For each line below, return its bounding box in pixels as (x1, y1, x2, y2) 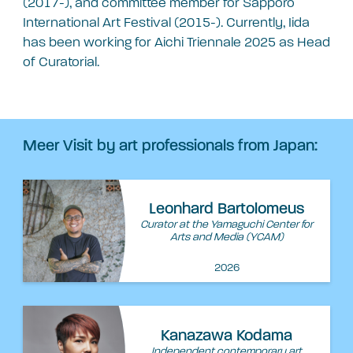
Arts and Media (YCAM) (169, 232, 284, 244)
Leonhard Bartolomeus (149, 202, 304, 218)
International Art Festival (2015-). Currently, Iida (23, 15, 310, 31)
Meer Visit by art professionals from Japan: (23, 138, 318, 154)
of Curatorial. (23, 54, 99, 70)
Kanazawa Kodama (161, 328, 292, 344)
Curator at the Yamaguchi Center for (140, 219, 313, 232)
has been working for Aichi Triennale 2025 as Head (23, 35, 330, 50)
